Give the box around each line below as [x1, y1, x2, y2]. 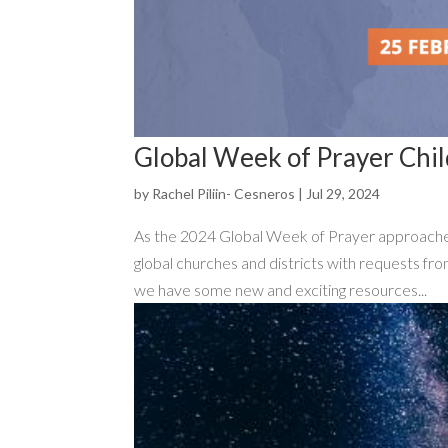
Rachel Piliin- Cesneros [152, 184, 296, 202]
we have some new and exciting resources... [134, 279, 428, 299]
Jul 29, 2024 [306, 184, 381, 202]
